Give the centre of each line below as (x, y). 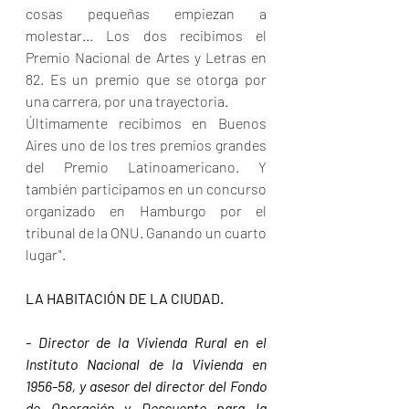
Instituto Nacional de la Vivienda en (146, 364)
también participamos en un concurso (146, 189)
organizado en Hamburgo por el (146, 211)
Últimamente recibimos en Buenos (146, 123)
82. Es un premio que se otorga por (146, 79)
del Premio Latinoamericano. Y (146, 167)
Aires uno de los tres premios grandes (146, 145)
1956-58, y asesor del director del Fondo (146, 386)
